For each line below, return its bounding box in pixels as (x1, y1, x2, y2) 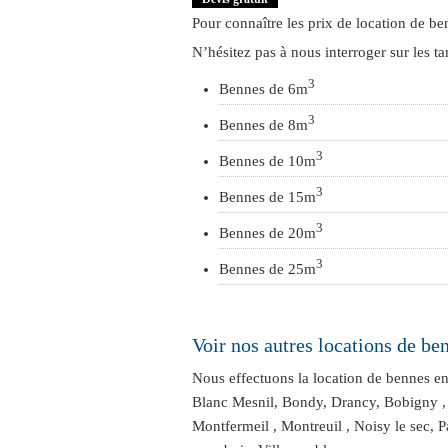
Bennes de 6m (219, 81, 308, 97)
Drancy (331, 394, 376, 410)
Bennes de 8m (219, 117, 308, 133)
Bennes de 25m (219, 261, 316, 277)
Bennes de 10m (219, 153, 316, 169)
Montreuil (277, 418, 342, 434)
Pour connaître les (192, 15, 308, 31)
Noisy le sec (354, 418, 430, 434)
